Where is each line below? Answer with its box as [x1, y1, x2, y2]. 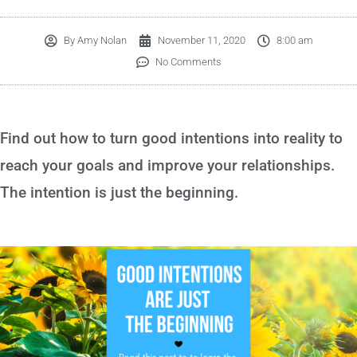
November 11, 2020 [157, 34, 245, 46]
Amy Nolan [74, 34, 127, 46]
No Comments [155, 56, 222, 68]
